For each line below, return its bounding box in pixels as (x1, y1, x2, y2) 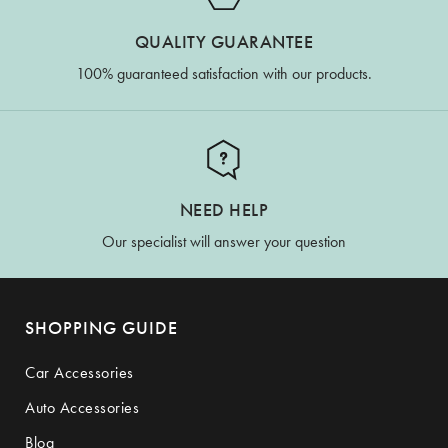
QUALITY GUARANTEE (134, 29, 314, 53)
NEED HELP (179, 197, 269, 221)
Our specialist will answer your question (102, 230, 346, 252)
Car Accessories (25, 361, 134, 383)
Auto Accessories (25, 396, 139, 418)
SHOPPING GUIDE (25, 315, 178, 339)
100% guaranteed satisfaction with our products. (76, 62, 372, 84)
